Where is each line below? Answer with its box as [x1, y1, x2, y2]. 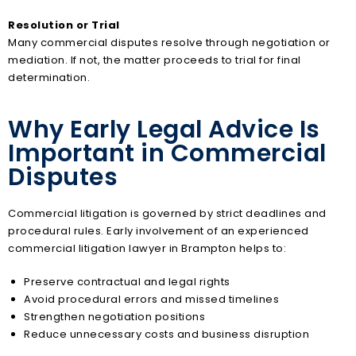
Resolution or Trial [8, 17, 120, 33]
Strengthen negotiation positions [24, 308, 205, 324]
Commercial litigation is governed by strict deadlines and [8, 206, 327, 222]
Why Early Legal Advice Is [8, 113, 320, 147]
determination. [8, 69, 90, 85]
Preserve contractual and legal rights [24, 273, 230, 289]
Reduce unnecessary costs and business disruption [24, 326, 309, 342]
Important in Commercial [8, 137, 327, 171]
